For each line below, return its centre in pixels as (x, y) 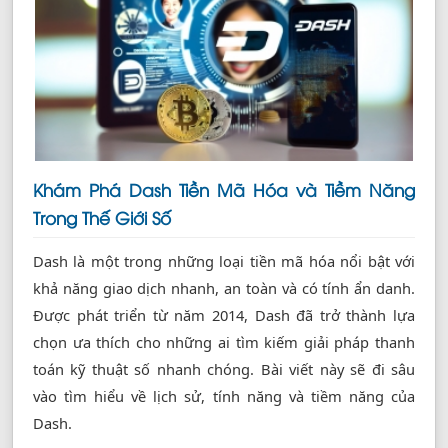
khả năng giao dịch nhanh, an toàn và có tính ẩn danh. (224, 288)
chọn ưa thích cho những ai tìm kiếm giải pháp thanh (224, 342)
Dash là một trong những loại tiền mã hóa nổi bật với (224, 261)
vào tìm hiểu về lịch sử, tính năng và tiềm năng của (224, 396)
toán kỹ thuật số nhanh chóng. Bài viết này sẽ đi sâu (224, 369)
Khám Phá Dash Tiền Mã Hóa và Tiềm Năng (224, 189)
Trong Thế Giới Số (102, 217)
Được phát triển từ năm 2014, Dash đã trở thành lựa (224, 315)
